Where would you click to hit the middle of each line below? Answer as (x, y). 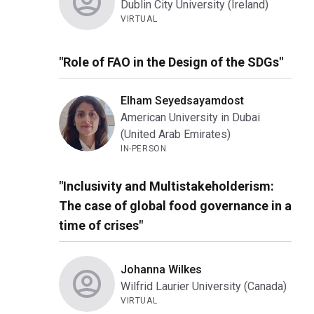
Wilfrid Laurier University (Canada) (204, 287)
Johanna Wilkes (161, 270)
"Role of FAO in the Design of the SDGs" (171, 62)
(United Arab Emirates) (176, 135)
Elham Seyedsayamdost (182, 101)
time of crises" (101, 226)
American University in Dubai (190, 118)
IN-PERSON (144, 149)
